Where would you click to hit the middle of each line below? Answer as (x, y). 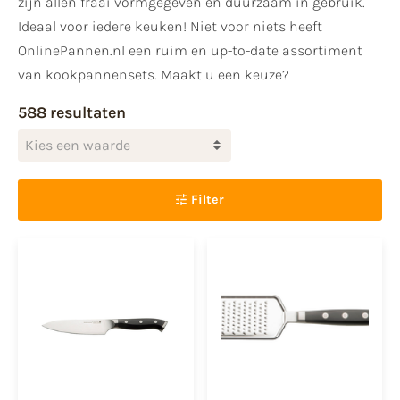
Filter (208, 199)
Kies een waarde (78, 146)
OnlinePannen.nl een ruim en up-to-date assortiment (190, 51)
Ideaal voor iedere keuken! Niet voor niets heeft (170, 27)
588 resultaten (72, 112)
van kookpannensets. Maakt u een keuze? (154, 75)
